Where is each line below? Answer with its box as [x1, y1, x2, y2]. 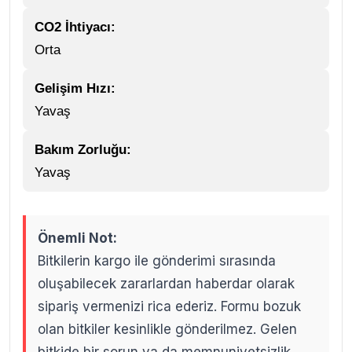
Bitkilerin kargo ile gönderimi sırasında [38, 253, 276, 269]
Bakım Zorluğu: [35, 142, 131, 158]
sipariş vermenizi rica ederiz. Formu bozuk [38, 299, 301, 315]
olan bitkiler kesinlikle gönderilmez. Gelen [38, 321, 297, 338]
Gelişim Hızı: [35, 81, 115, 97]
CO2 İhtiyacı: [35, 20, 115, 35]
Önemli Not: [38, 230, 117, 247]
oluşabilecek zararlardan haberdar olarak [38, 276, 295, 292]
